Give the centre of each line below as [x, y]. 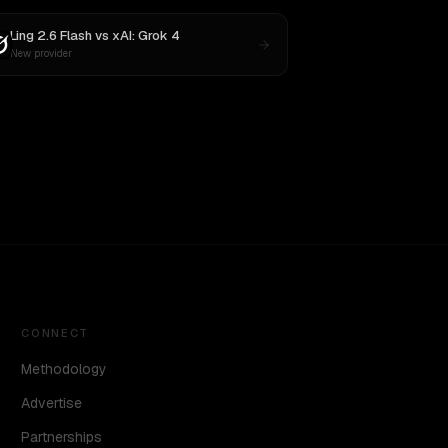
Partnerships [62, 437]
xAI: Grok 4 [145, 35]
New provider [40, 53]
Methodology [64, 369]
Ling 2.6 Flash [50, 35]
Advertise [52, 403]
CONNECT [55, 333]
